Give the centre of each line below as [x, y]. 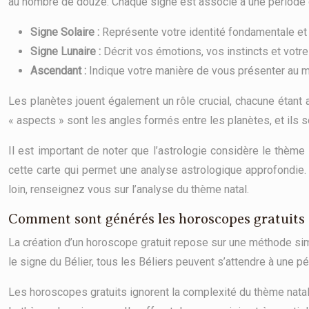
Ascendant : [60, 71]
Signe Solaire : [66, 32]
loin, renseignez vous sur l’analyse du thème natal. [129, 189]
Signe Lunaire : [67, 51]
